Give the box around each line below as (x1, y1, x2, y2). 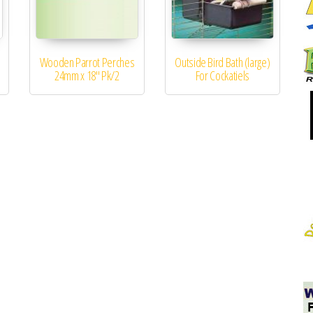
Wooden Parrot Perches (39, 54, 135, 71)
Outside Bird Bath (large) (175, 54, 270, 71)
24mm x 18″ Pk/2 (54, 67, 119, 85)
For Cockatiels (195, 67, 249, 85)
